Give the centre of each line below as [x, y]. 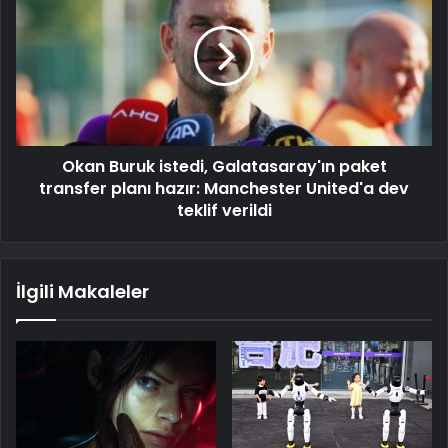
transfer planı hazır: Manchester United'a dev [224, 188]
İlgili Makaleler [82, 291]
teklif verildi [224, 210]
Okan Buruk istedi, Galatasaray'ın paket [224, 166]
